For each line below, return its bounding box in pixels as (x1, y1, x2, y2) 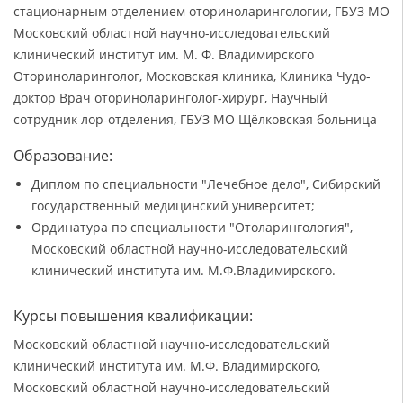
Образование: (13, 146, 112, 166)
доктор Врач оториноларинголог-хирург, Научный (13, 89, 327, 107)
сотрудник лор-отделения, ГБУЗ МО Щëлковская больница (13, 111, 377, 129)
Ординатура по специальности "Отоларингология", (31, 219, 353, 237)
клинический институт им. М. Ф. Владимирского (13, 46, 314, 64)
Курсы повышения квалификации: (13, 306, 253, 327)
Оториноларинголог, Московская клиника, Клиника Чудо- (13, 67, 371, 85)
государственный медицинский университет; (31, 197, 315, 215)
